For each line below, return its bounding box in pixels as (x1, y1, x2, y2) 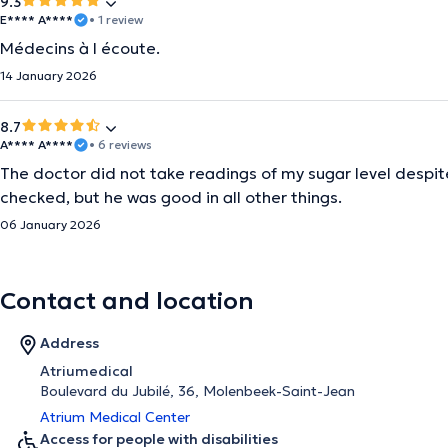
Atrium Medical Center (40, 408, 190, 426)
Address (40, 334, 99, 352)
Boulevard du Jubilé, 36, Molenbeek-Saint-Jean (40, 382, 355, 400)
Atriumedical (40, 362, 133, 380)
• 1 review (89, 12, 143, 27)
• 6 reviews (89, 137, 152, 152)
